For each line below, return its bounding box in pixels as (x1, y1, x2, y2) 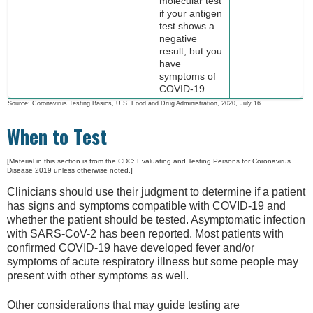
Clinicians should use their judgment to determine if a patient (7, 185, 305, 198)
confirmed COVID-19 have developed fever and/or (7, 241, 254, 254)
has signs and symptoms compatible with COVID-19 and (7, 199, 286, 212)
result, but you (159, 45, 223, 57)
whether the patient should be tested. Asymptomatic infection (7, 213, 305, 226)
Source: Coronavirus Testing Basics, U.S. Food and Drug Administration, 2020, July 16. (8, 99, 263, 107)
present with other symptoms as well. (7, 269, 189, 282)
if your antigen (159, 7, 223, 19)
